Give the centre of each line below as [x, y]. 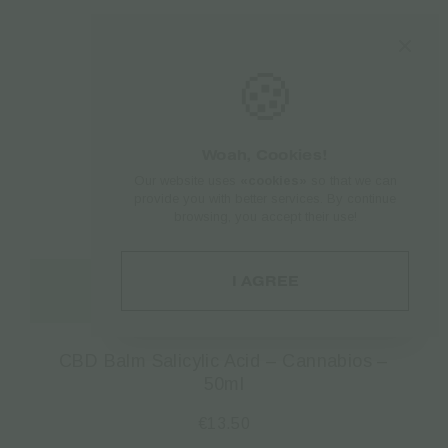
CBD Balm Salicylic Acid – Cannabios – [224, 360]
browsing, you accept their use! [265, 217]
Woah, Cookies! [265, 155]
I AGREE [265, 281]
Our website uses [186, 181]
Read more [224, 290]
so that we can [351, 181]
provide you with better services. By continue [265, 199]
